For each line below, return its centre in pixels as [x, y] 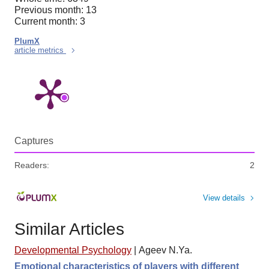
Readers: [32, 165]
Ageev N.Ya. [165, 250]
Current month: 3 [50, 22]
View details [224, 198]
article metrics [40, 50]
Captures [34, 141]
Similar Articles [69, 229]
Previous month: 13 [56, 10]
